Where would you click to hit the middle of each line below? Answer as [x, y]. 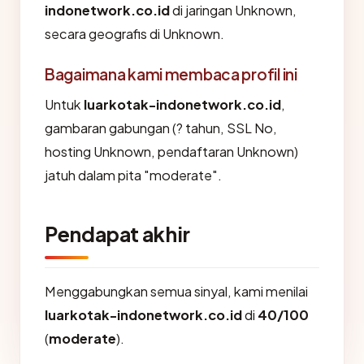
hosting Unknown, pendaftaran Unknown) [171, 152]
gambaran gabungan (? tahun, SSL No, [161, 128]
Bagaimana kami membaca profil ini [171, 74]
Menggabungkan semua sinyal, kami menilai [176, 291]
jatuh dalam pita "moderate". [133, 175]
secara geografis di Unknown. [134, 34]
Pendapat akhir [117, 234]
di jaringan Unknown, [233, 10]
